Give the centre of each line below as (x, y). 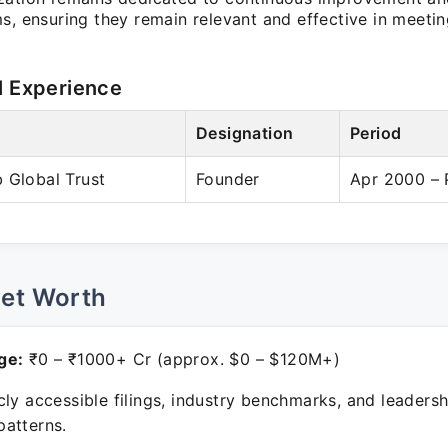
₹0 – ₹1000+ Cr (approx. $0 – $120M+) (182, 359)
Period (376, 133)
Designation (245, 133)
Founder (228, 179)
